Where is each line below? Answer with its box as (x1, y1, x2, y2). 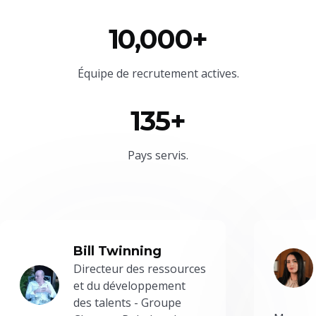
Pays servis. (128, 147, 188, 163)
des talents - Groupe (73, 294, 181, 310)
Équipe (77, 65, 116, 81)
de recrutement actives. (116, 65, 239, 81)
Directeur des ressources (73, 260, 206, 276)
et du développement (73, 277, 186, 293)
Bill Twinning (73, 243, 162, 259)
